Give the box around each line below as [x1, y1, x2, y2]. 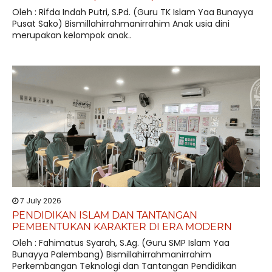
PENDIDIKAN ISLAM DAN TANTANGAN [12, 209, 197, 221]
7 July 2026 [18, 195, 61, 206]
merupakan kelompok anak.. [12, 29, 132, 41]
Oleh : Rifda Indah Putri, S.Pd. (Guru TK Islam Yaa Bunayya [12, 6, 253, 18]
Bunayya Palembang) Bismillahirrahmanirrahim [12, 248, 211, 260]
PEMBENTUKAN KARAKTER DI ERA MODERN [12, 221, 232, 233]
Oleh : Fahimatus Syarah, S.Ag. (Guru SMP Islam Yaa [12, 237, 229, 249]
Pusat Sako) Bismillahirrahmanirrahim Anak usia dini [12, 18, 229, 30]
